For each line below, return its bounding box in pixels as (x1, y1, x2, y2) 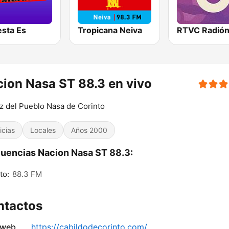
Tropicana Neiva (78, 25, 143, 36)
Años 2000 (71, 126, 107, 135)
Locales (30, 126, 56, 135)
